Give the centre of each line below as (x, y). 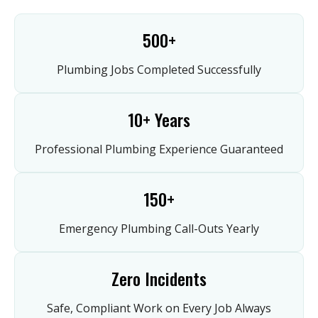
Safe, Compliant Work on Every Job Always (159, 308)
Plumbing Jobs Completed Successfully (159, 70)
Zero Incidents (159, 279)
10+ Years (159, 120)
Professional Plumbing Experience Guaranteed (159, 149)
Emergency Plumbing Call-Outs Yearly (159, 229)
